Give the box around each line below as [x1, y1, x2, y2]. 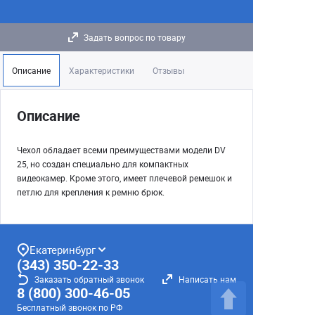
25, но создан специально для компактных [17, 158, 188, 169]
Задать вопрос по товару [83, 32, 186, 43]
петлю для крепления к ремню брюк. [17, 186, 165, 198]
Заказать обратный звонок [34, 274, 144, 285]
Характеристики [69, 65, 134, 76]
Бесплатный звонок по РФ [17, 302, 122, 313]
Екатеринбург [30, 243, 96, 257]
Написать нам [179, 274, 236, 285]
